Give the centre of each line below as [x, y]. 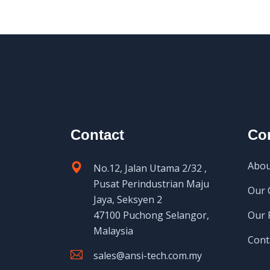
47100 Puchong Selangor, [151, 215]
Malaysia [113, 231]
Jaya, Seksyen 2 [128, 199]
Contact [97, 134]
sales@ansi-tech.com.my [148, 255]
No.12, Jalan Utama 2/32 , [150, 168]
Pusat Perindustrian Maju [151, 184]
